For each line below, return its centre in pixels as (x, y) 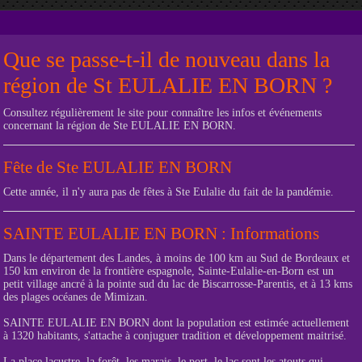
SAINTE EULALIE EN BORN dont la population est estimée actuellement (176, 323)
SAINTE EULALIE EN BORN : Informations (161, 234)
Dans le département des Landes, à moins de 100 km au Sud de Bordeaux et (177, 258)
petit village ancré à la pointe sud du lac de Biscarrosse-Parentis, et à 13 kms (178, 284)
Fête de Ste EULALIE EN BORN (118, 167)
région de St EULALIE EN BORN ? (168, 85)
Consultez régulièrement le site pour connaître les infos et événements (162, 113)
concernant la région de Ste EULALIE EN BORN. (120, 126)
